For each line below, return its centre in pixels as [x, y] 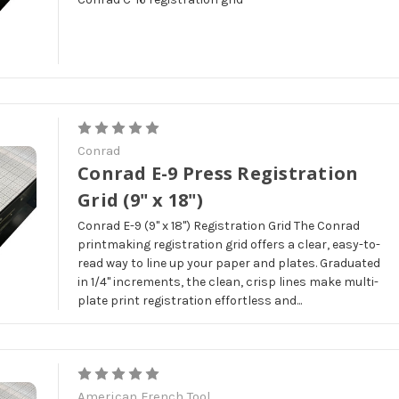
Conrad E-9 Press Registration [218, 173]
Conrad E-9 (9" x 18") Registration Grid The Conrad [219, 225]
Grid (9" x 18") [140, 199]
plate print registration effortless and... [190, 300]
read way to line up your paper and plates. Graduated [229, 263]
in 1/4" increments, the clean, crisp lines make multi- [228, 281]
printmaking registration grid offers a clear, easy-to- [229, 244]
